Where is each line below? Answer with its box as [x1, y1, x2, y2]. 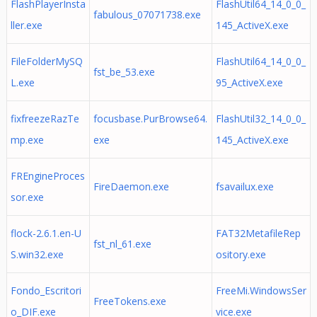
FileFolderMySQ [10, 54, 83, 68]
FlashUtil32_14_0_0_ [215, 112, 306, 125]
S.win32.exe [10, 248, 64, 261]
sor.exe [10, 190, 44, 204]
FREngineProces [10, 169, 85, 183]
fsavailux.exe [215, 180, 274, 193]
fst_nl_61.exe [93, 237, 151, 250]
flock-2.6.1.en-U [10, 226, 81, 240]
